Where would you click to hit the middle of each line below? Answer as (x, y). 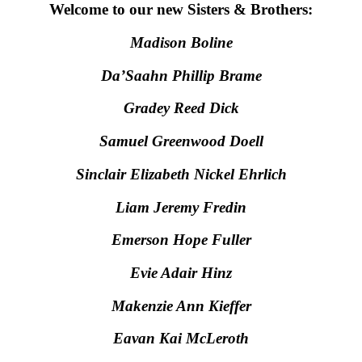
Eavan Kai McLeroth (181, 339)
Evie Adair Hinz (181, 272)
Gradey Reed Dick (181, 108)
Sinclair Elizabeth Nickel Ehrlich (181, 174)
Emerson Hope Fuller (181, 240)
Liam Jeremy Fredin (181, 207)
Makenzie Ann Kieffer (181, 305)
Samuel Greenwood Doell (181, 141)
